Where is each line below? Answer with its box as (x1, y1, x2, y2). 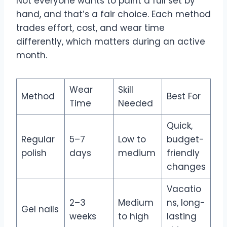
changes (166, 160, 206, 173)
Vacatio (166, 182, 201, 195)
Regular (21, 133, 55, 145)
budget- (166, 133, 204, 145)
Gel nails (21, 203, 59, 215)
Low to (118, 133, 146, 145)
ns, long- (166, 196, 205, 209)
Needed (118, 97, 153, 109)
